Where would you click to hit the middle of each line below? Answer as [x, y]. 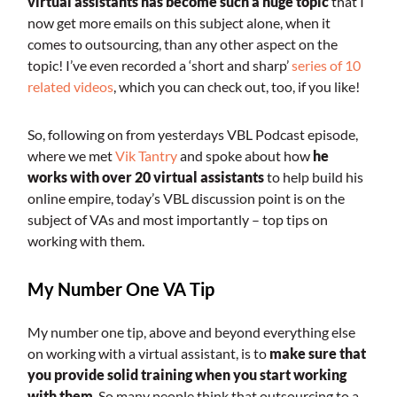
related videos [70, 87]
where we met [71, 156]
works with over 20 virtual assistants [145, 177]
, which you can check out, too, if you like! [236, 87]
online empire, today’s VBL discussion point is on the [186, 198]
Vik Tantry [146, 156]
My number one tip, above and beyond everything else [191, 332]
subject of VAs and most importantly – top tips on [177, 220]
